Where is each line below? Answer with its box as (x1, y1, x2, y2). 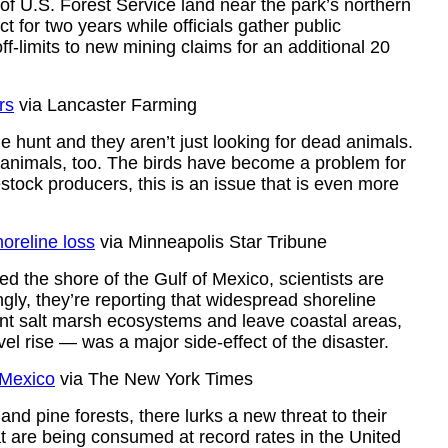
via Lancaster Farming (14, 95, 197, 115)
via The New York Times (55, 369, 253, 389)
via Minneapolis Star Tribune (95, 232, 327, 252)
